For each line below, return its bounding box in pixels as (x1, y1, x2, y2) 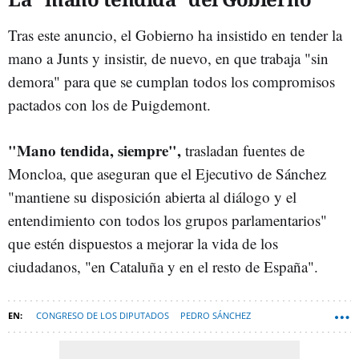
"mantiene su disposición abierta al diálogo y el (8, 187, 296, 208)
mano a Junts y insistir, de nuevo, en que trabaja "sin (8, 48, 329, 69)
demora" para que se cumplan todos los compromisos (8, 71, 335, 92)
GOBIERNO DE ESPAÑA (14, 337, 108, 350)
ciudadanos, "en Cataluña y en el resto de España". (8, 256, 318, 277)
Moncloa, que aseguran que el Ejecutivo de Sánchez (8, 163, 326, 184)
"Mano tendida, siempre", (8, 139, 181, 162)
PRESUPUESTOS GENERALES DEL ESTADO (119, 337, 290, 350)
